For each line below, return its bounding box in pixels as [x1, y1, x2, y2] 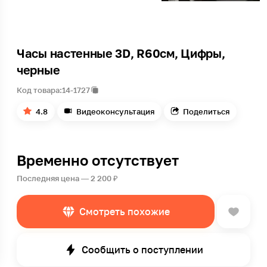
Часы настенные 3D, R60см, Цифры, [17, 46, 225, 60]
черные [17, 63, 60, 77]
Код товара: [17, 85, 62, 95]
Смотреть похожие [79, 206, 170, 218]
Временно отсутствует [17, 151, 179, 169]
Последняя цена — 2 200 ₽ [17, 173, 118, 183]
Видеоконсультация [76, 107, 154, 116]
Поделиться [183, 107, 229, 116]
